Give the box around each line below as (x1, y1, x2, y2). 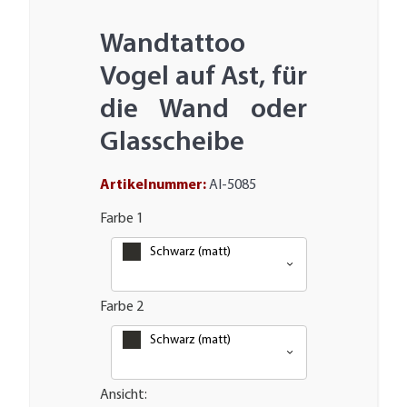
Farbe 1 (99, 211, 144, 226)
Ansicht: (99, 387, 147, 402)
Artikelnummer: (99, 177, 209, 193)
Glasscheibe (99, 128, 244, 157)
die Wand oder (99, 95, 308, 124)
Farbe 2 (99, 299, 144, 314)
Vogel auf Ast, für (99, 63, 308, 92)
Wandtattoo (99, 30, 245, 59)
